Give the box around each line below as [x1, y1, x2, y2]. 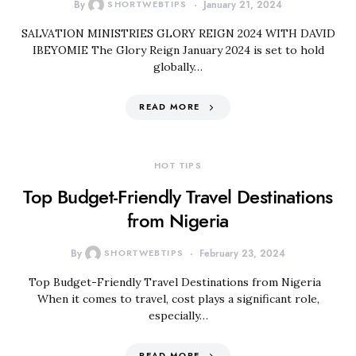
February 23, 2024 [199, 247, 286, 260]
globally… [153, 60, 203, 74]
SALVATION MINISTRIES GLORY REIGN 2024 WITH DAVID [21, 26, 335, 41]
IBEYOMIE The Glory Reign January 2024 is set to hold [32, 43, 324, 57]
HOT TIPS [154, 160, 202, 172]
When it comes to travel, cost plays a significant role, [37, 292, 319, 306]
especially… [148, 308, 208, 323]
